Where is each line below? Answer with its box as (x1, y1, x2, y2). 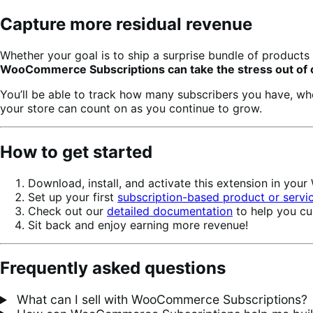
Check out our (28, 203, 107, 218)
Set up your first (28, 189, 117, 204)
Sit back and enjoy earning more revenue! (28, 217, 248, 232)
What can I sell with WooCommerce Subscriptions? (13, 292, 307, 307)
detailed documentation (107, 203, 233, 218)
